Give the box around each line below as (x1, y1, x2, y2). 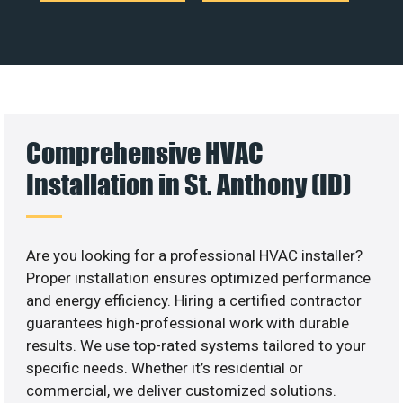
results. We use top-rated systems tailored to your (26, 336, 367, 354)
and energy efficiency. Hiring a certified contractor (26, 291, 363, 309)
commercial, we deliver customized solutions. (26, 381, 337, 399)
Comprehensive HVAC (26, 135, 264, 169)
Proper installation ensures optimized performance (26, 268, 372, 287)
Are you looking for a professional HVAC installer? (26, 246, 363, 264)
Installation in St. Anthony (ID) (26, 166, 352, 201)
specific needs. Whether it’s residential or (26, 358, 304, 377)
